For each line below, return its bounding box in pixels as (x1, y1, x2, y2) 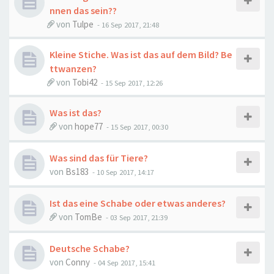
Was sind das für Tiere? (50, 152, 148, 164)
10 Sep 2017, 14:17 (97, 167, 154, 177)
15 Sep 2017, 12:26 (105, 78, 163, 87)
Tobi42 (72, 76, 97, 88)
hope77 (75, 120, 103, 132)
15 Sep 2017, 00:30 (111, 122, 168, 131)
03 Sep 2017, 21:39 (110, 212, 168, 222)
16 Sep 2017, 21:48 (102, 20, 159, 29)
